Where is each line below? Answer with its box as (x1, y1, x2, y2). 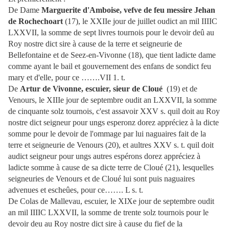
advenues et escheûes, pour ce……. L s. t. (8, 186, 143, 195)
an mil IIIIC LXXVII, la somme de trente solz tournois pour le (8, 208, 209, 217)
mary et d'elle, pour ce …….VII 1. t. (8, 73, 125, 82)
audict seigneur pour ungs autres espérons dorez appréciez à (8, 152, 200, 161)
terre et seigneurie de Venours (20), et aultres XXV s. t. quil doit (8, 141, 214, 150)
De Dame (8, 6, 41, 15)
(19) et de (163, 84, 197, 94)
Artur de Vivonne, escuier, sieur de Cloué (20, 84, 163, 94)
